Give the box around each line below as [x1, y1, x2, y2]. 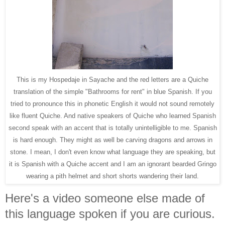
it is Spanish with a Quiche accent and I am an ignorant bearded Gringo [9, 160, 216, 168]
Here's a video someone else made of [5, 191, 205, 205]
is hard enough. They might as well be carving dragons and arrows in [13, 136, 212, 144]
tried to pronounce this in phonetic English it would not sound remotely [11, 99, 214, 107]
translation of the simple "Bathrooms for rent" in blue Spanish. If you [13, 87, 212, 95]
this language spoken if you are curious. [5, 206, 215, 220]
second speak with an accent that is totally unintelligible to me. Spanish [8, 124, 217, 132]
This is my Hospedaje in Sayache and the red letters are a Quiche [17, 75, 208, 83]
